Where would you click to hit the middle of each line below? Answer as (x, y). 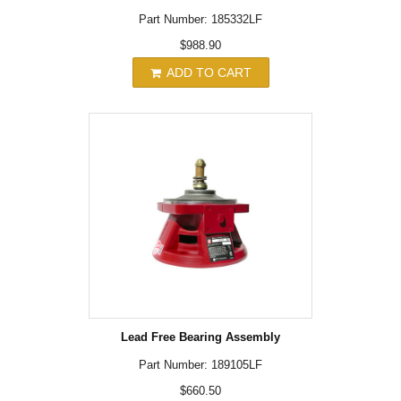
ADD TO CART (207, 72)
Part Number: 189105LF (200, 365)
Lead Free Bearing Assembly (200, 337)
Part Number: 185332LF (200, 19)
